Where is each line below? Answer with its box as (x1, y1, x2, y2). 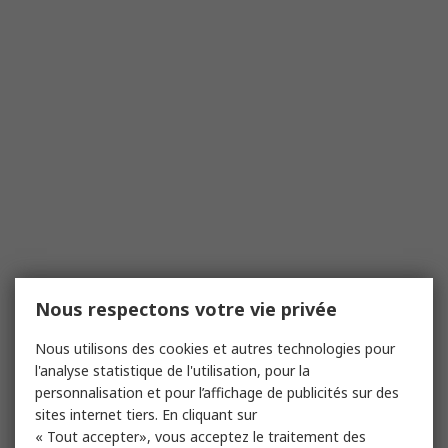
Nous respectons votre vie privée (35, 297, 337, 321)
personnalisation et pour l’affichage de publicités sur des (35, 383, 399, 402)
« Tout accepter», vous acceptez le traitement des (35, 427, 366, 446)
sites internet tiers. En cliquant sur (35, 405, 257, 424)
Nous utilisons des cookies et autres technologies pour (35, 339, 395, 358)
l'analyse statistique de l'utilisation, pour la (35, 361, 310, 380)
